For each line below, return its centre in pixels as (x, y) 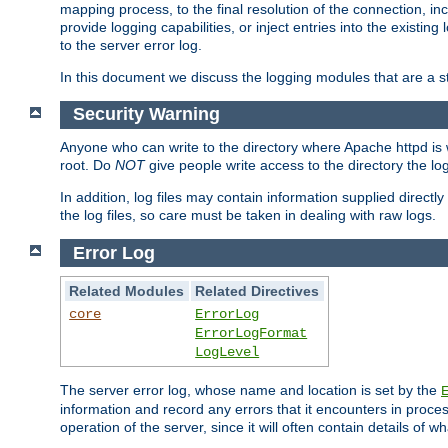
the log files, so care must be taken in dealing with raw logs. (248, 215)
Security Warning (146, 114)
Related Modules (127, 291)
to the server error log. (131, 44)
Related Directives (257, 291)
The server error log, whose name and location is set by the (250, 390)
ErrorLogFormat (251, 333)
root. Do (87, 165)
